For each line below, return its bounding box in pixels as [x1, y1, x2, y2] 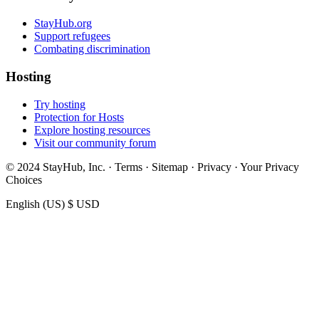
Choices [6, 173, 42, 186]
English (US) [6, 197, 65, 210]
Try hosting [34, 98, 85, 110]
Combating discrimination [34, 43, 150, 56]
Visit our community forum [34, 136, 156, 149]
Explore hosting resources [34, 123, 150, 136]
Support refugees [34, 30, 110, 43]
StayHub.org [34, 17, 92, 30]
